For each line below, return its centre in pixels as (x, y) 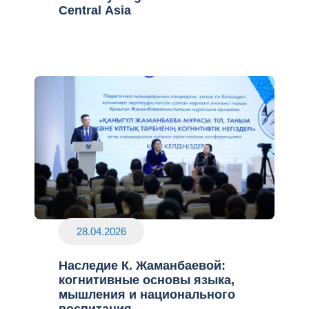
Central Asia (95, 10)
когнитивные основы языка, (147, 280)
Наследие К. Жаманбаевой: (142, 266)
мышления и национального (147, 295)
